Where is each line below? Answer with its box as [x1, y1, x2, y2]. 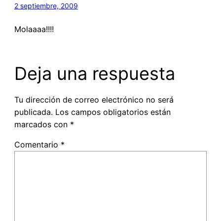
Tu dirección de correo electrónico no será [14, 94, 174, 105]
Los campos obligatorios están [55, 107, 171, 117]
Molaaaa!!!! [14, 24, 54, 34]
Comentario [14, 139, 61, 149]
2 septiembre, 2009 [14, 1, 78, 10]
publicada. [14, 107, 53, 117]
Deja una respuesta [14, 62, 175, 84]
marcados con [14, 119, 70, 129]
